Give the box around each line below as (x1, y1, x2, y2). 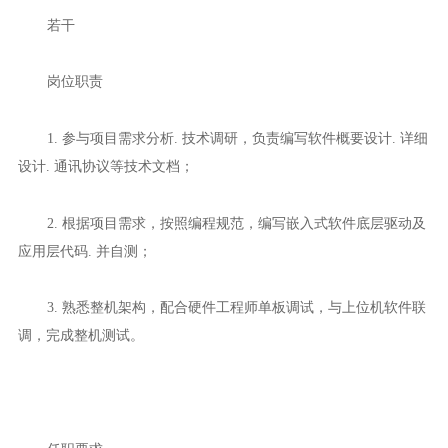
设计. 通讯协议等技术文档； (17, 157, 194, 174)
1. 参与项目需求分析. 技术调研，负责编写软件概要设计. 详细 (46, 129, 428, 146)
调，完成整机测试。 (17, 327, 144, 344)
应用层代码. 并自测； (17, 242, 152, 259)
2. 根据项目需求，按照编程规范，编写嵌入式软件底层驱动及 (46, 214, 426, 231)
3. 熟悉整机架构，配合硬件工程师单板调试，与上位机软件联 (46, 299, 426, 316)
